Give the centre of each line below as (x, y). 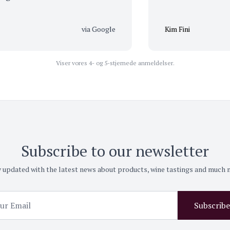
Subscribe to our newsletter (115, 151)
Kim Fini (156, 29)
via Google (77, 29)
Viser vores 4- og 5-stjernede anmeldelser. (115, 63)
